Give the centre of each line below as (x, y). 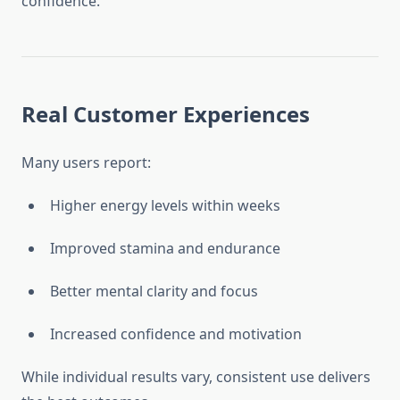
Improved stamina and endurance (165, 249)
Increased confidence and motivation (176, 334)
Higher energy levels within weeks (165, 206)
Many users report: (86, 163)
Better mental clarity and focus (154, 292)
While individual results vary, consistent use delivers (196, 377)
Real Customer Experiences (166, 114)
